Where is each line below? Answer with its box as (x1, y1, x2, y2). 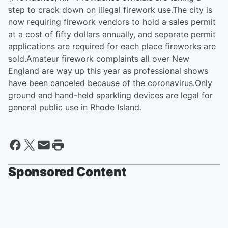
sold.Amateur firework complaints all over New (8, 53, 189, 64)
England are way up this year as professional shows (8, 66, 208, 76)
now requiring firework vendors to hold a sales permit (8, 17, 216, 27)
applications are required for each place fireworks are (8, 41, 216, 51)
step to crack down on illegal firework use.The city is (8, 5, 212, 15)
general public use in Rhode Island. (8, 102, 141, 112)
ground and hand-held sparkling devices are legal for (8, 90, 213, 100)
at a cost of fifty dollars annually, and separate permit (8, 29, 216, 39)
